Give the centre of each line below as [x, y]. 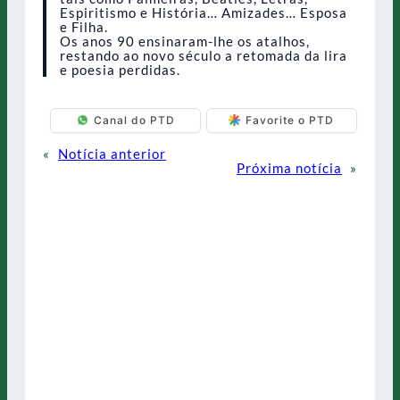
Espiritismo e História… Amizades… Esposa [203, 12]
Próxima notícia [289, 167]
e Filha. [83, 26]
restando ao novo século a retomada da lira [203, 55]
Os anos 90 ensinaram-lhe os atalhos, [184, 41]
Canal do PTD [134, 121]
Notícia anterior [112, 153]
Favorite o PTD [290, 121]
